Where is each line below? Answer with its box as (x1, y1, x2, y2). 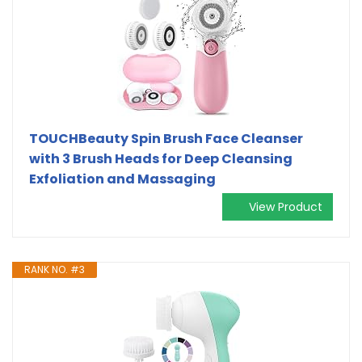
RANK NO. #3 (24, 262, 85, 276)
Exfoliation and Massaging (29, 169, 216, 188)
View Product (249, 198, 322, 215)
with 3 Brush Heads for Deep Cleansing (29, 149, 293, 168)
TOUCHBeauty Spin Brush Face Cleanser (29, 128, 303, 148)
